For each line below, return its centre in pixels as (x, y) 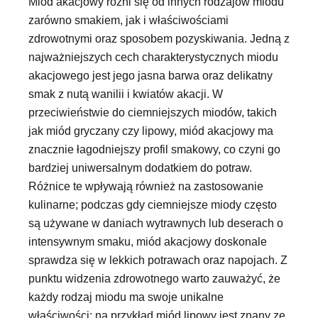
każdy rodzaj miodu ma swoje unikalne (126, 297)
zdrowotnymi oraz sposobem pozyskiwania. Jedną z (159, 39)
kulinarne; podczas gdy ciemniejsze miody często (153, 205)
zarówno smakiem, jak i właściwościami (128, 20)
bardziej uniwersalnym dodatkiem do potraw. (140, 168)
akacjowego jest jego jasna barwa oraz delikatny (150, 76)
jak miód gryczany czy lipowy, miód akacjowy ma (151, 131)
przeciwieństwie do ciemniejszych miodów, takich (153, 113)
